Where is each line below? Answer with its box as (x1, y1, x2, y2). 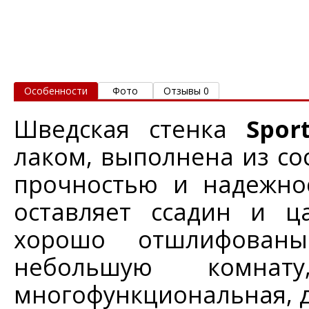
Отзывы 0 (163, 83, 209, 97)
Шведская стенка (14, 112, 246, 145)
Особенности (24, 83, 88, 97)
